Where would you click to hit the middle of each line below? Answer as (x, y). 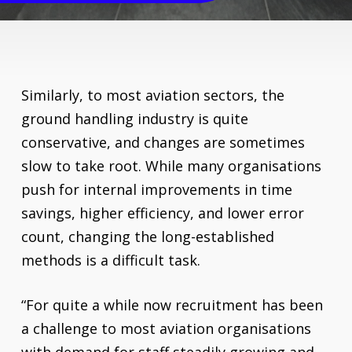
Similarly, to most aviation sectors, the (152, 95)
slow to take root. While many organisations (171, 166)
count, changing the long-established (147, 236)
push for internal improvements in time (156, 189)
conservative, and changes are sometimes (163, 142)
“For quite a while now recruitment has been (172, 305)
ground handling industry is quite (134, 119)
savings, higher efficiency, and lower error (162, 213)
